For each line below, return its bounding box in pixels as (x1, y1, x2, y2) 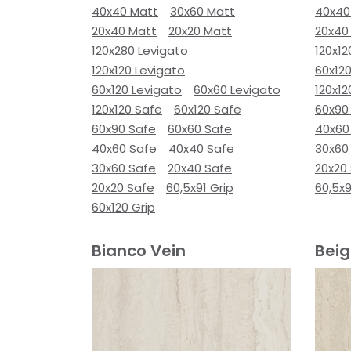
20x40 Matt (92, 23, 157, 39)
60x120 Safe (174, 101, 241, 118)
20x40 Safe (168, 160, 232, 176)
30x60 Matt (170, 3, 235, 20)
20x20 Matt (168, 23, 232, 39)
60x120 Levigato (92, 81, 182, 98)
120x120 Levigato (92, 62, 185, 78)
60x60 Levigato (194, 81, 280, 98)
